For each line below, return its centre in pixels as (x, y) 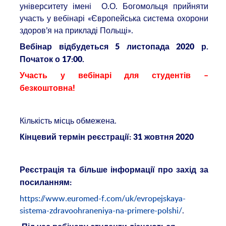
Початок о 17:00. (52, 59)
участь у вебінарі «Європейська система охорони (114, 18)
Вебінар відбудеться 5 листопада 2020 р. (114, 47)
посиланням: (46, 182)
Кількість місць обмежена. (68, 121)
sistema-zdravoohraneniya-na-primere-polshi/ (101, 211)
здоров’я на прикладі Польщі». (77, 30)
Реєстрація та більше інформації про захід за (114, 170)
